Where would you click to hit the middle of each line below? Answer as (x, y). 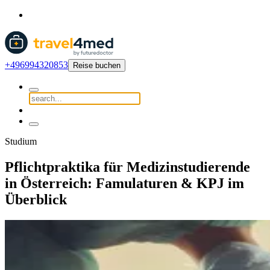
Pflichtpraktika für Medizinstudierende (127, 167)
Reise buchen (97, 65)
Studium (21, 141)
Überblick (36, 199)
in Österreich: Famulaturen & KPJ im (124, 183)
